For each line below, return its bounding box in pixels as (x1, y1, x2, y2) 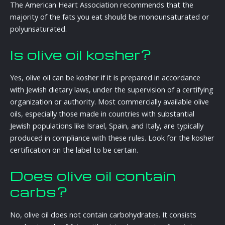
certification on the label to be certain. (10, 144, 138, 155)
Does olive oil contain (10, 166, 176, 184)
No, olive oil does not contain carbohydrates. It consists (10, 209, 196, 219)
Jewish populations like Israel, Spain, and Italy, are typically (10, 120, 203, 131)
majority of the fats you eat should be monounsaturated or (10, 11, 209, 22)
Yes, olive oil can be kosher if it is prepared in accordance (10, 72, 200, 82)
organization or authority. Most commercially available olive (10, 96, 209, 106)
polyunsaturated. (10, 23, 67, 34)
